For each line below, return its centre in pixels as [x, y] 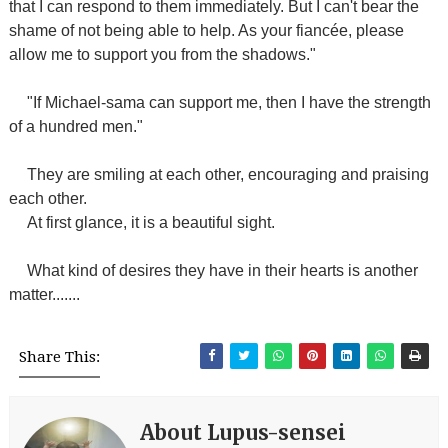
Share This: [59, 357]
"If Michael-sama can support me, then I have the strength [228, 102]
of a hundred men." [75, 126]
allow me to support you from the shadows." [162, 54]
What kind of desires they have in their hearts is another [222, 270]
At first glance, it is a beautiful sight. [150, 222]
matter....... [44, 294]
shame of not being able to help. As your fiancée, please [206, 30]
